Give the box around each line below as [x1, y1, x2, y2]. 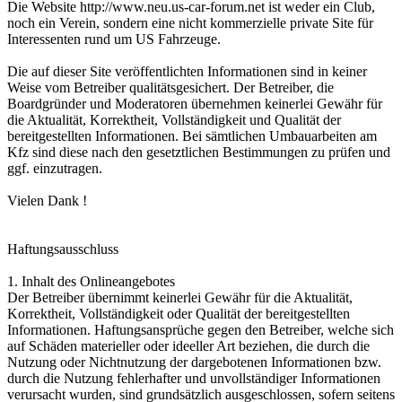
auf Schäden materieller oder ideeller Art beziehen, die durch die [7, 338, 370, 354]
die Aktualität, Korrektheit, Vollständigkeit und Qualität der [7, 112, 341, 128]
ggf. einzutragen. [7, 161, 102, 177]
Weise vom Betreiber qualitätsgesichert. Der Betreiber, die [7, 80, 334, 96]
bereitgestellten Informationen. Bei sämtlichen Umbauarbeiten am [7, 128, 377, 144]
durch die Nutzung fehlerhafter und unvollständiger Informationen [7, 371, 380, 387]
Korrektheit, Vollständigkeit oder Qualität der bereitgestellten [7, 306, 350, 322]
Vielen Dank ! [7, 193, 87, 209]
